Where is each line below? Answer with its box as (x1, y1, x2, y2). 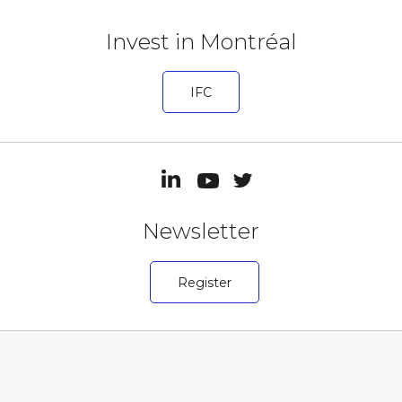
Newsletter (143, 218, 259, 245)
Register (178, 274, 232, 291)
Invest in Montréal (105, 29, 297, 56)
